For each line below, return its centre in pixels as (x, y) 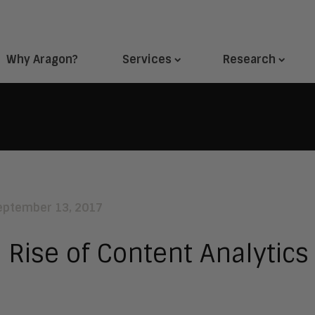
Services (147, 59)
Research (249, 59)
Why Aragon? (42, 59)
